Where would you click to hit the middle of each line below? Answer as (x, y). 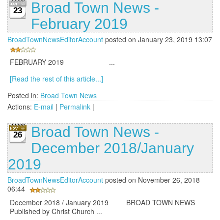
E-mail (44, 107)
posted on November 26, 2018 (151, 180)
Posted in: (24, 96)
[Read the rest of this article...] (56, 79)
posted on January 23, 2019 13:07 (158, 40)
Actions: (21, 107)
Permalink (75, 107)
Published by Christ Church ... (56, 211)
